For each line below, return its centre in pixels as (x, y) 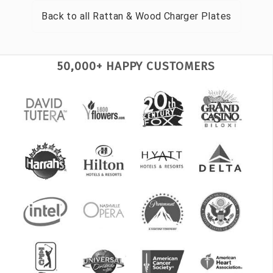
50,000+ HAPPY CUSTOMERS (136, 66)
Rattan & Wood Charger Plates (162, 16)
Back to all (67, 16)
